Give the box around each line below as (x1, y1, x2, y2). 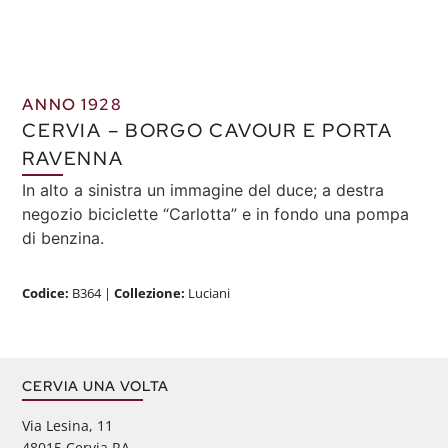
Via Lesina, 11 (22, 416, 114, 436)
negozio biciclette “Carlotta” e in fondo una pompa (22, 203, 410, 224)
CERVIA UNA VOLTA (22, 376, 170, 396)
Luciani (185, 284, 231, 303)
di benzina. (22, 227, 105, 248)
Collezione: (114, 284, 186, 303)
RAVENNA (22, 145, 124, 172)
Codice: (22, 284, 73, 303)
